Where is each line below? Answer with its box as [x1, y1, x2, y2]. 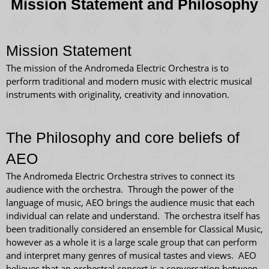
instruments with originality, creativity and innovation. [6, 88, 229, 100]
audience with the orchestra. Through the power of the [6, 183, 234, 195]
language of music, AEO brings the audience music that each [6, 196, 255, 208]
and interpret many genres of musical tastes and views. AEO [6, 249, 256, 261]
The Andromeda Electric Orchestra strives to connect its [6, 170, 235, 182]
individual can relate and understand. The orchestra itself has [6, 210, 260, 222]
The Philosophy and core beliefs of [6, 129, 240, 146]
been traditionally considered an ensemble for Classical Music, [6, 223, 263, 235]
